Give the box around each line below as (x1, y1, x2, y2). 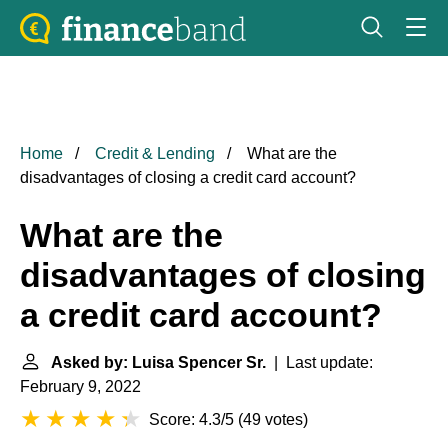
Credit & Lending (95, 145, 215, 162)
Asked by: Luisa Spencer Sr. (51, 354, 266, 371)
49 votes (243, 411, 303, 428)
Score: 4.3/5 (149, 411, 234, 428)
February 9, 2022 (20, 378, 141, 395)
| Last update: (266, 354, 373, 371)
